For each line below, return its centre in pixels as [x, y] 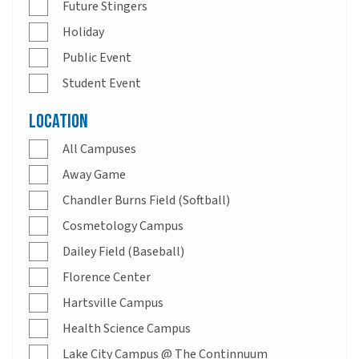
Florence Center [107, 277]
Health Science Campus [127, 328]
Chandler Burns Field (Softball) [146, 200]
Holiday [83, 32]
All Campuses [99, 149]
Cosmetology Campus [123, 226]
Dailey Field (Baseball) [123, 251]
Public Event [97, 57]
